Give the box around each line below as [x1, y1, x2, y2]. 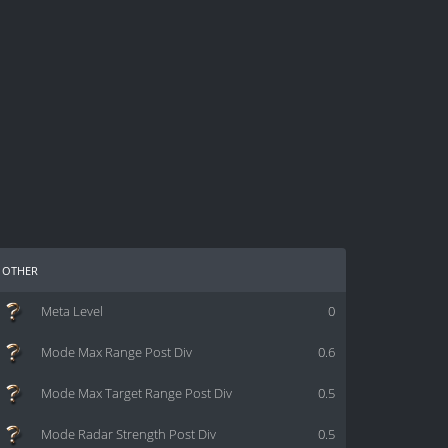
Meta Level [41, 303, 103, 321]
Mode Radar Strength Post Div [41, 426, 216, 444]
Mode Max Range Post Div [41, 344, 192, 362]
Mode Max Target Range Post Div [41, 385, 232, 403]
